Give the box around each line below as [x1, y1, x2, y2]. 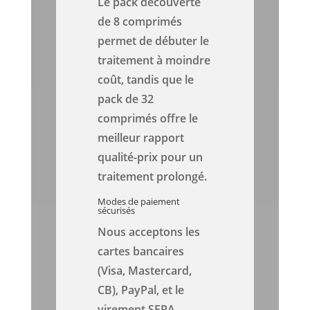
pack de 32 [98, 91, 154, 107]
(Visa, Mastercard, [98, 263, 192, 279]
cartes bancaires [98, 244, 185, 259]
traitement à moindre [98, 53, 211, 69]
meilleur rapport [98, 130, 185, 146]
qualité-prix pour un [98, 149, 203, 165]
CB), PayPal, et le [98, 282, 185, 298]
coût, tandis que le [98, 72, 194, 88]
